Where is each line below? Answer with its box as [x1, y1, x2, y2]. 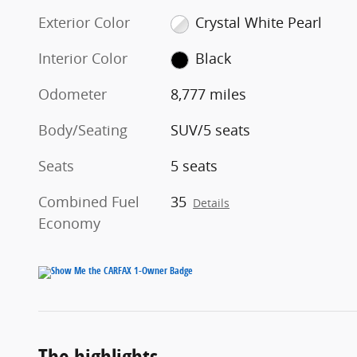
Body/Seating [38, 120, 127, 140]
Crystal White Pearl [194, 13, 322, 33]
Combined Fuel [38, 192, 139, 212]
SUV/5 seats [171, 120, 251, 140]
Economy [38, 214, 100, 233]
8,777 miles [171, 84, 247, 104]
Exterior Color [38, 13, 130, 33]
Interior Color [38, 49, 127, 69]
